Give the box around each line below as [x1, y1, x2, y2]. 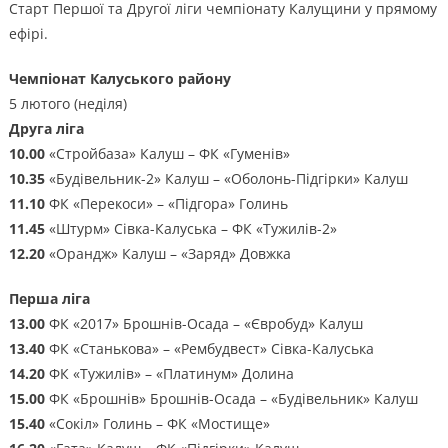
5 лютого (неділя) [8, 94, 127, 114]
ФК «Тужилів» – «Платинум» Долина [48, 364, 294, 384]
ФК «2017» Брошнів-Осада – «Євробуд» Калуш [48, 314, 363, 334]
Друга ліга [8, 119, 84, 139]
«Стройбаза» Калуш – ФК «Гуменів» [48, 144, 290, 164]
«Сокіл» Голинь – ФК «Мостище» [44, 414, 270, 434]
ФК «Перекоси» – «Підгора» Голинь [44, 194, 288, 214]
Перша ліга [8, 289, 90, 309]
